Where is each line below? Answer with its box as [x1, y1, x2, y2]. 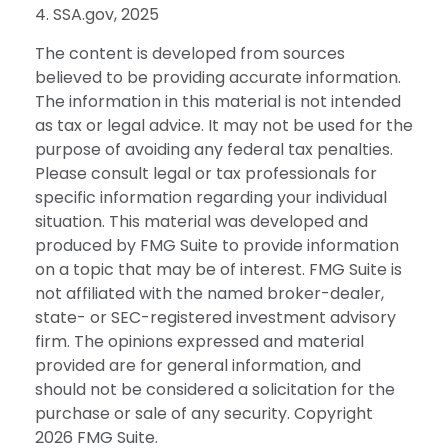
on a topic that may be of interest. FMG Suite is [35, 257, 402, 281]
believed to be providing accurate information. [35, 65, 401, 89]
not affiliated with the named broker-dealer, [35, 281, 384, 305]
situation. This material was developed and [35, 209, 368, 233]
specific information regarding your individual [35, 185, 387, 209]
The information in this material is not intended [35, 89, 401, 113]
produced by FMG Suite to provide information [35, 233, 399, 257]
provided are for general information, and [35, 353, 361, 377]
